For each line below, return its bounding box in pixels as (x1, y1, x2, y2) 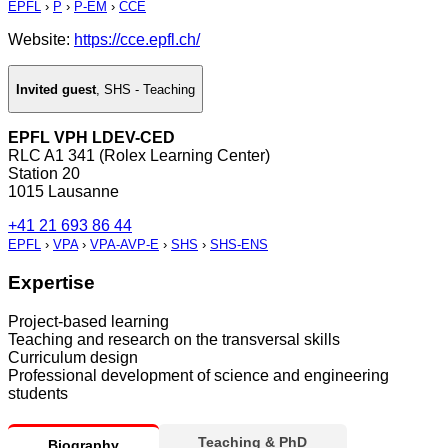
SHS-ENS (210, 237, 268, 253)
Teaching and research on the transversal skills (8, 330, 340, 348)
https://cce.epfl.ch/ (74, 31, 200, 49)
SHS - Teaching (104, 81, 195, 97)
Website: (8, 31, 74, 49)
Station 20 (8, 165, 80, 183)
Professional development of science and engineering (8, 366, 389, 384)
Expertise (8, 271, 95, 293)
